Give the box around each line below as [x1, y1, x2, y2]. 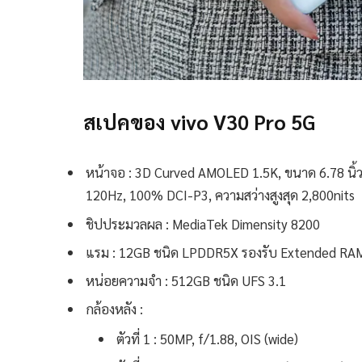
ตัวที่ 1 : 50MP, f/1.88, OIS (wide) [116, 329, 298, 347]
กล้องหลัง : [86, 300, 143, 318]
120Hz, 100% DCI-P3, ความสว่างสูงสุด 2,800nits [86, 186, 355, 204]
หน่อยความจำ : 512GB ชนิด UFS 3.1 [86, 271, 286, 290]
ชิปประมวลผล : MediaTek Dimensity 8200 [86, 214, 320, 233]
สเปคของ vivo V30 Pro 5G [83, 108, 315, 136]
